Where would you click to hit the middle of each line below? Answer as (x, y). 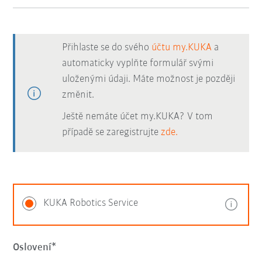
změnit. (78, 95)
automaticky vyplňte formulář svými (138, 63)
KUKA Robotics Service (91, 203)
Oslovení (32, 248)
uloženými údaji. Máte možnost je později (149, 79)
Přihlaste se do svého (107, 48)
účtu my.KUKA (182, 48)
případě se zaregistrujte (112, 132)
